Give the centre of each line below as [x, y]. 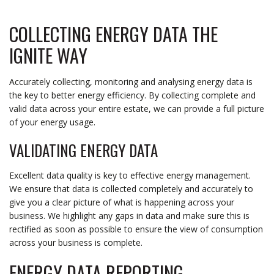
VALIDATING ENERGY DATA [83, 150]
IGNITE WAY [48, 55]
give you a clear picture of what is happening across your [122, 202]
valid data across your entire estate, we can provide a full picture [137, 108]
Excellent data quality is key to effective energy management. [130, 175]
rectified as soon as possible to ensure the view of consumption [136, 229]
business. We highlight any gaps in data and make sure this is [129, 215]
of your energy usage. [52, 122]
